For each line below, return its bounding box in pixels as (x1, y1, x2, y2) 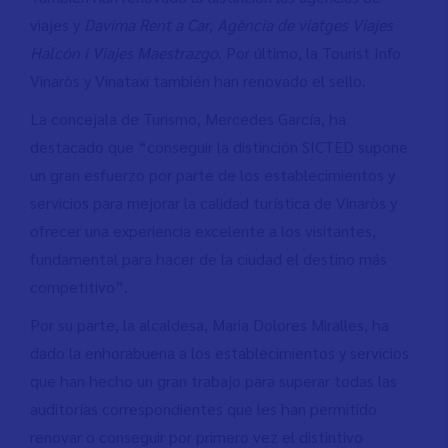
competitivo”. (30, 276, 128, 298)
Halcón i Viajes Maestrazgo (30, 42, 218, 64)
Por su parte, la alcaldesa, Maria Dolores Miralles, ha (30, 314, 389, 336)
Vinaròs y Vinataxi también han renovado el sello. (30, 70, 366, 92)
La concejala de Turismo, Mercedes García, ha (30, 108, 346, 130)
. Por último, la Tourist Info (218, 42, 401, 64)
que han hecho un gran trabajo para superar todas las (30, 370, 397, 392)
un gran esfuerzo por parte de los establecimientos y (30, 164, 395, 186)
